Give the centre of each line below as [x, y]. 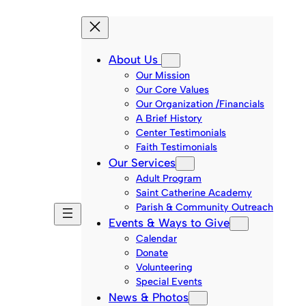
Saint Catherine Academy [194, 192]
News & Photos [149, 297]
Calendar [156, 238]
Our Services [142, 162]
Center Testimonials [181, 132]
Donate [152, 252]
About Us [135, 59]
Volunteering [164, 267]
